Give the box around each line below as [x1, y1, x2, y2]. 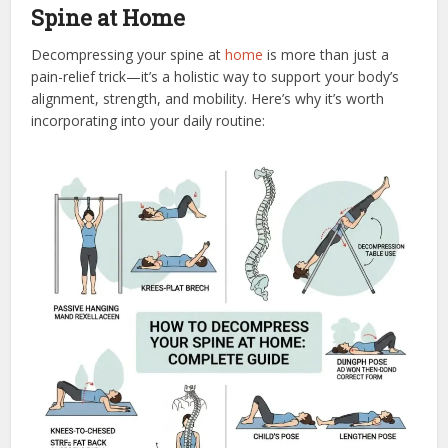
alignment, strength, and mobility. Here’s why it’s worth [31, 88, 385, 108]
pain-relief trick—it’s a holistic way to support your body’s [31, 66, 400, 86]
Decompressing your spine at [31, 44, 226, 64]
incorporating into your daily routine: [31, 110, 266, 130]
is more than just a [263, 44, 390, 64]
